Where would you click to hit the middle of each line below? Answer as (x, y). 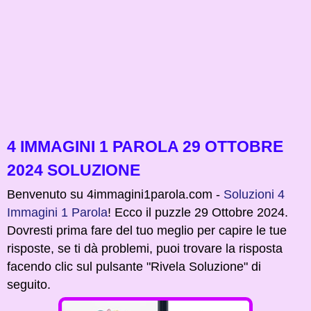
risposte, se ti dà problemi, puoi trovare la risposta (145, 249)
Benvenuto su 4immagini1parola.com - (115, 195)
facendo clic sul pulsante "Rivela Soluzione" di (134, 267)
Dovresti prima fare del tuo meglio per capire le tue (147, 231)
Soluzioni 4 (254, 195)
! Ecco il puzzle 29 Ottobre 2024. (198, 213)
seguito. (29, 285)
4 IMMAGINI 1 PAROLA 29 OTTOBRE (145, 147)
